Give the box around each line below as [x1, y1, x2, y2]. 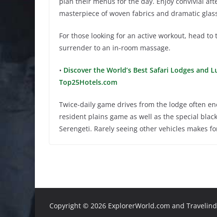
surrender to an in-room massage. [59, 43, 170, 52]
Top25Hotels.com [59, 77, 117, 87]
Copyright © [49, 201, 91, 210]
